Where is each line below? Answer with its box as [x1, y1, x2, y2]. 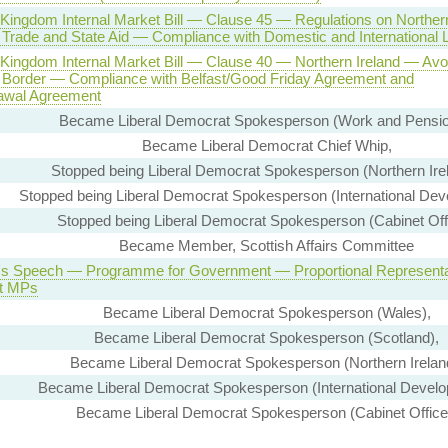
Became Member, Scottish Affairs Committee [119, 237, 414, 255]
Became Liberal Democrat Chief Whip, [141, 137, 392, 155]
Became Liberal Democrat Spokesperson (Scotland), [94, 329, 439, 347]
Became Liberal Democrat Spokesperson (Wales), [102, 304, 431, 322]
